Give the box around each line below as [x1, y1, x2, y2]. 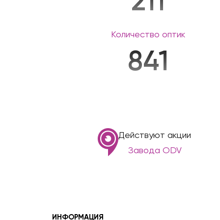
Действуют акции [118, 129, 191, 140]
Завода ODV [128, 144, 182, 155]
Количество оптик [110, 29, 185, 39]
